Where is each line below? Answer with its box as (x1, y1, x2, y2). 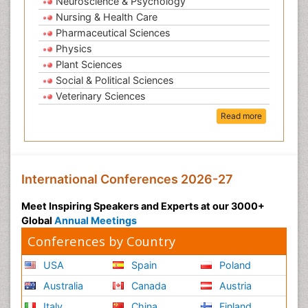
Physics (56, 43, 92, 55)
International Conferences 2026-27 (21, 172, 233, 187)
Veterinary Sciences (56, 90, 146, 102)
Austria (217, 280, 252, 292)
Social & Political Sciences (56, 74, 174, 87)
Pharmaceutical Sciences (56, 27, 170, 39)
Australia (41, 280, 84, 292)
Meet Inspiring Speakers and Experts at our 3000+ (21, 200, 265, 212)
